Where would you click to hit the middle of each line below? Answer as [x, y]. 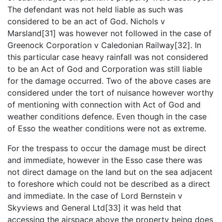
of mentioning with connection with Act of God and [104, 104]
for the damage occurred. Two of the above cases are [109, 81]
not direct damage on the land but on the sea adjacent [110, 172]
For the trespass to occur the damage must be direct [107, 148]
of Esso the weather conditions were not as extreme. [107, 128]
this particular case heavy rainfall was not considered [108, 57]
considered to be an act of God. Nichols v [86, 21]
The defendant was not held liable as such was [95, 9]
